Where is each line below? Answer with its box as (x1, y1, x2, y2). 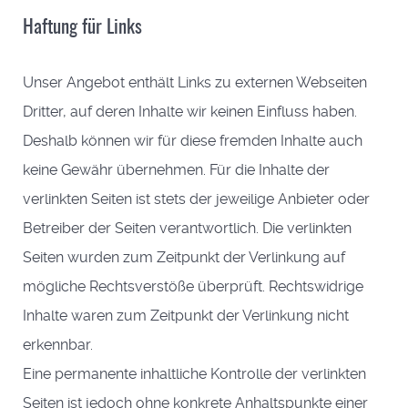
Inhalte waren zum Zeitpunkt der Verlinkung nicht (23, 306, 349, 324)
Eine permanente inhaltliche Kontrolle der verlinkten (23, 364, 366, 382)
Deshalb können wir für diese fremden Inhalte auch (23, 131, 362, 149)
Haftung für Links (23, 17, 142, 37)
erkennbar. (23, 335, 93, 353)
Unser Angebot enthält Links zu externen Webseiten (23, 73, 367, 91)
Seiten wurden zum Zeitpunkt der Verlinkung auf (23, 248, 345, 266)
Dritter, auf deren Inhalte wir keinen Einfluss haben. (23, 102, 357, 120)
